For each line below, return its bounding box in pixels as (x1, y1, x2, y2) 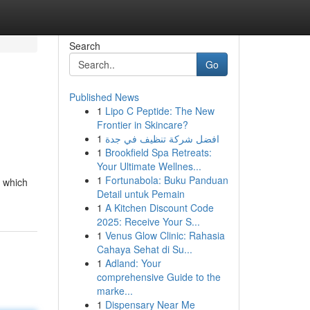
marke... (96, 284, 133, 298)
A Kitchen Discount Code (104, 201, 214, 215)
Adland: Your (104, 256, 161, 270)
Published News (69, 90, 139, 104)
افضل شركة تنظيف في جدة (104, 131, 219, 145)
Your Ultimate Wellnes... (96, 159, 201, 173)
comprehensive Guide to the (96, 270, 221, 284)
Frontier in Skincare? (96, 118, 188, 131)
